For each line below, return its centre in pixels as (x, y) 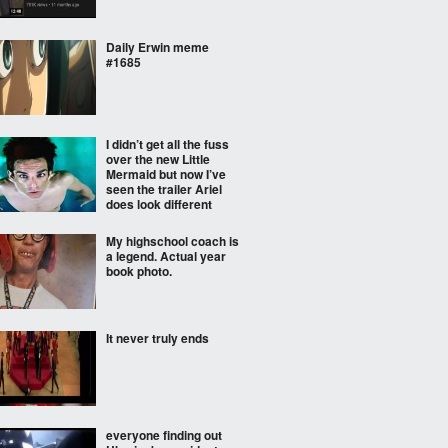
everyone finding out (164, 435)
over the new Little (158, 159)
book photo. (139, 271)
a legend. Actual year (166, 256)
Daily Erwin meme (157, 47)
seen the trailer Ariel (164, 189)
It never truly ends (157, 338)
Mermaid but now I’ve (166, 174)
